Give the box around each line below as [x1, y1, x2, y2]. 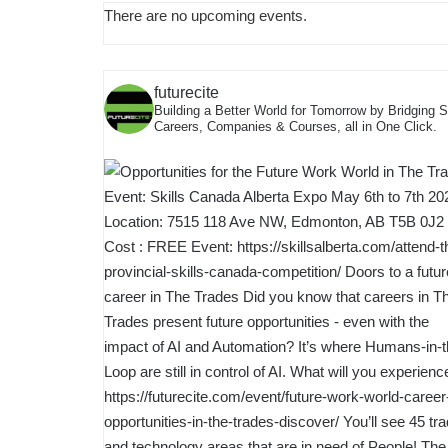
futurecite [154, 83, 219, 101]
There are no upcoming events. [104, 6, 307, 24]
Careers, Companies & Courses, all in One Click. [154, 118, 437, 134]
